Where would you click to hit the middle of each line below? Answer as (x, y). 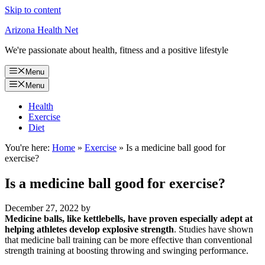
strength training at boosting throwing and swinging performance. (127, 251)
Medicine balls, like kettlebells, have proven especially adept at (129, 219)
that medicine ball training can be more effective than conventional (128, 240)
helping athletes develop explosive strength (89, 230)
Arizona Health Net (41, 30)
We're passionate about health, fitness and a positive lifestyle (117, 50)
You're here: (27, 147)
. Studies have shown (214, 230)
